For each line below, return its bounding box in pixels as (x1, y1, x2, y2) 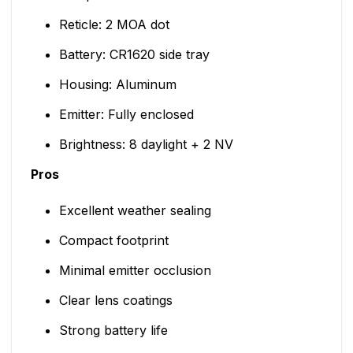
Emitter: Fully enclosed (58, 106, 194, 123)
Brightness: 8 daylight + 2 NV (58, 136, 233, 153)
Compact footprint (58, 232, 169, 248)
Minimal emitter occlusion (58, 262, 211, 278)
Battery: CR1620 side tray (58, 46, 210, 63)
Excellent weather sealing (58, 202, 211, 218)
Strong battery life (58, 321, 168, 338)
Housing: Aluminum (58, 76, 176, 93)
